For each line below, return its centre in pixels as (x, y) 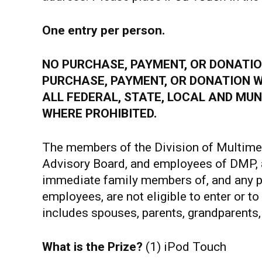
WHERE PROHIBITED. (99, 113)
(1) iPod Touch (186, 247)
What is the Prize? (94, 247)
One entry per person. (104, 30)
